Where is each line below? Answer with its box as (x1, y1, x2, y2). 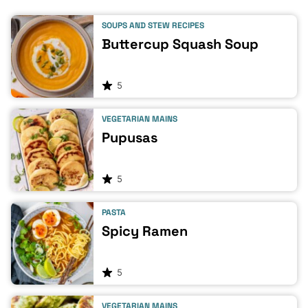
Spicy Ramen (102, 222, 188, 241)
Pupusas (102, 129, 157, 147)
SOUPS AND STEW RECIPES (102, 20, 204, 32)
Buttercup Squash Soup (102, 35, 258, 54)
